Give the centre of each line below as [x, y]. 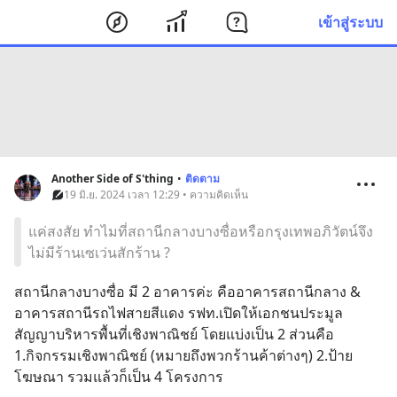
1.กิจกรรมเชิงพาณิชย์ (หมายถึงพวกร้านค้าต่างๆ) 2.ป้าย [183, 355]
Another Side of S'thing [113, 179]
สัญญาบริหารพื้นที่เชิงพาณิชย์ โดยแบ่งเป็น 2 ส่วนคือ [174, 334]
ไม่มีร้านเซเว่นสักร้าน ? [99, 253]
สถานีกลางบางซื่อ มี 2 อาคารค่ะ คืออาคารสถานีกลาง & [187, 292]
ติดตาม [202, 179]
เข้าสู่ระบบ [350, 22]
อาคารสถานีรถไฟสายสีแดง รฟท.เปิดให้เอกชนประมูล [179, 313]
